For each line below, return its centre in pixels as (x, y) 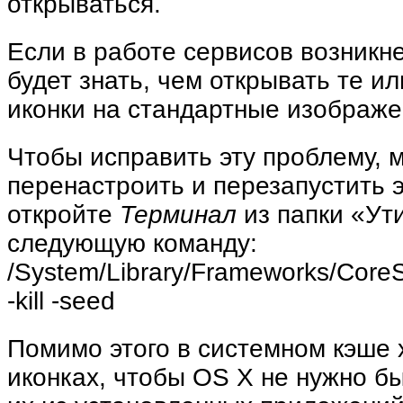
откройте (63, 215)
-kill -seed (61, 301)
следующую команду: (132, 244)
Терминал (178, 215)
